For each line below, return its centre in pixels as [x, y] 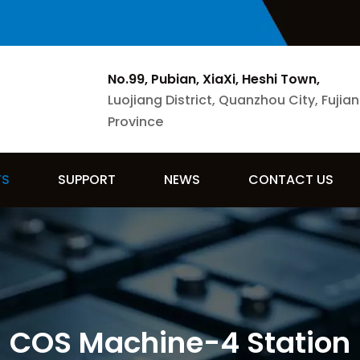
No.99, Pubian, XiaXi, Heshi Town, [214, 79]
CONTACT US [291, 180]
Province [135, 122]
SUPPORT [87, 180]
